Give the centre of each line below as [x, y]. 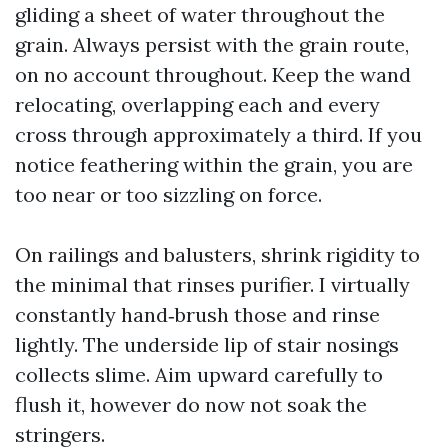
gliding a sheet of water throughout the [200, 14]
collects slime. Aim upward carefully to [199, 374]
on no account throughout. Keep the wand [213, 74]
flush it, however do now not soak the [191, 404]
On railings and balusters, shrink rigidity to [217, 254]
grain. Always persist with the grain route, [212, 44]
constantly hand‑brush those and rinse [197, 314]
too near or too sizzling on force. [168, 194]
